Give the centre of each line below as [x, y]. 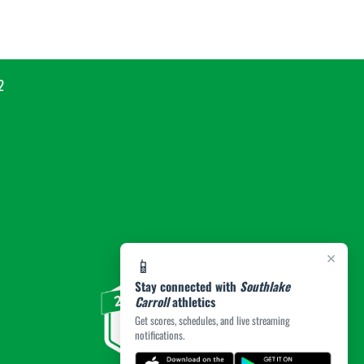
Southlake [265, 286]
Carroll [152, 301]
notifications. [160, 335]
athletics [192, 301]
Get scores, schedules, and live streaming [212, 320]
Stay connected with [187, 286]
